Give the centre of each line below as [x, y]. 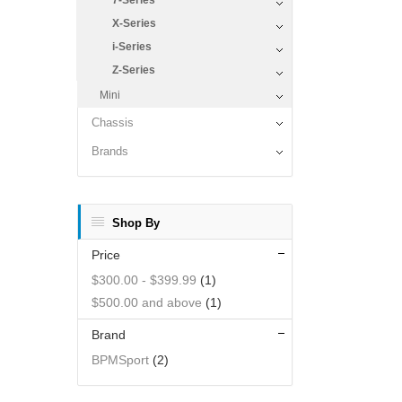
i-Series [132, 47]
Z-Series [134, 70]
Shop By [136, 223]
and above [170, 302]
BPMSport [120, 360]
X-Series [134, 23]
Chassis [113, 122]
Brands [110, 151]
